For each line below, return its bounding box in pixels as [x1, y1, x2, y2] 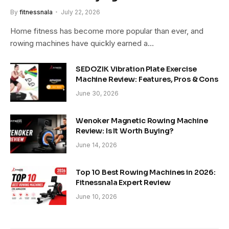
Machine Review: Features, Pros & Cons [76, 75, 218, 84]
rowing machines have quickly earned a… [10, 38, 154, 49]
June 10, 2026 [76, 193, 117, 201]
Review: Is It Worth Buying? [76, 126, 174, 136]
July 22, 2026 [61, 8, 100, 16]
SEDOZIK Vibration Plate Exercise [76, 64, 197, 74]
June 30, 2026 [76, 89, 119, 98]
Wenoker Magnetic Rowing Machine [76, 116, 208, 126]
